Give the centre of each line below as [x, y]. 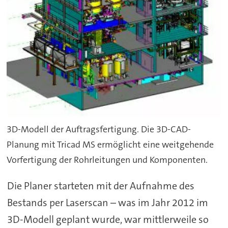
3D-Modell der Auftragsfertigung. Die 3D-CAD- [99, 130]
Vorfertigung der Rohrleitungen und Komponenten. [107, 160]
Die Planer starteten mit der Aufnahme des [101, 186]
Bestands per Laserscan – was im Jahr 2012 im [107, 202]
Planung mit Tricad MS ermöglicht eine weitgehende [110, 145]
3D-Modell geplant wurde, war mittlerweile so [108, 219]
